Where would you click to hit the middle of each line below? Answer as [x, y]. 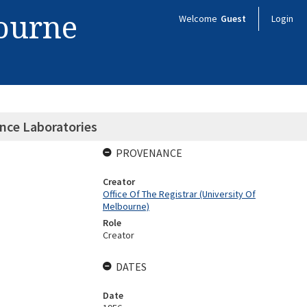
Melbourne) [126, 206]
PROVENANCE [149, 153]
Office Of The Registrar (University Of [179, 194]
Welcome [199, 19]
